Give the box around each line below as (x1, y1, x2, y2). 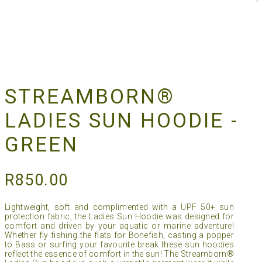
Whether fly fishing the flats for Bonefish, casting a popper (5, 230, 234, 240)
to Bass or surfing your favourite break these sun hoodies (5, 240, 234, 250)
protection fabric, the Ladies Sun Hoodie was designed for (5, 212, 234, 222)
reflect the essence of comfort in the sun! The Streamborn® (5, 249, 234, 259)
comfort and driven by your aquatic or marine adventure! (5, 221, 234, 231)
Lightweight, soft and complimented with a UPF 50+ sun (5, 202, 234, 212)
